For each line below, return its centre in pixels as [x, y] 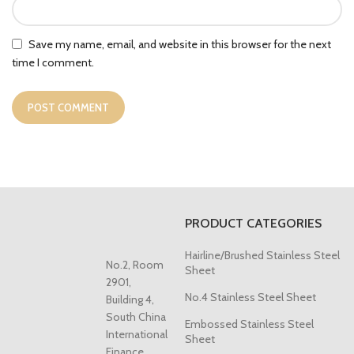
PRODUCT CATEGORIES [253, 224]
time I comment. [53, 63]
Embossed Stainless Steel [249, 324]
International [137, 335]
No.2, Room [135, 265]
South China [136, 317]
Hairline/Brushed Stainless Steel [262, 256]
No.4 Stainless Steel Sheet [250, 298]
